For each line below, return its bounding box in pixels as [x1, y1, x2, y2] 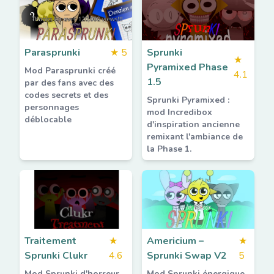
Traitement [24, 234, 76, 248]
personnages [24, 102, 79, 113]
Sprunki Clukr [24, 249, 87, 262]
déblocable [24, 114, 72, 125]
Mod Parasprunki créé [24, 65, 116, 76]
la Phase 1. [147, 143, 191, 155]
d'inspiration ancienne [147, 119, 240, 130]
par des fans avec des [24, 77, 114, 89]
